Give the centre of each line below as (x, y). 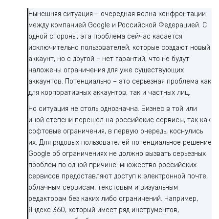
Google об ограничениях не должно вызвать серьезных (117, 154)
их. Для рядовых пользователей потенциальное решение (120, 143)
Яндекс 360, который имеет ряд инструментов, (104, 210)
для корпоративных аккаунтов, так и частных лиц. (109, 92)
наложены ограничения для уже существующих (106, 70)
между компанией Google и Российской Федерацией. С (118, 25)
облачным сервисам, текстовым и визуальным (103, 188)
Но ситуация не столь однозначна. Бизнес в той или (113, 109)
